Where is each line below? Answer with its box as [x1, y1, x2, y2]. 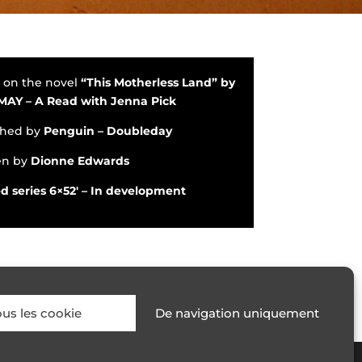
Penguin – [44, 123, 107, 138]
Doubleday [107, 123, 173, 138]
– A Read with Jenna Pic [26, 93, 170, 108]
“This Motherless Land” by [81, 74, 236, 90]
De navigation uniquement [154, 305, 319, 321]
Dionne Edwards [31, 153, 130, 168]
